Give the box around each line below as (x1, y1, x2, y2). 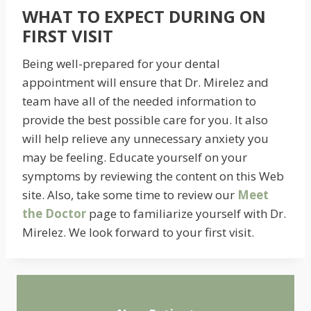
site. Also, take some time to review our (22, 187, 237, 203)
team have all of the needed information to (22, 93, 256, 109)
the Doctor (22, 205, 86, 221)
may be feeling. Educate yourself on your (22, 149, 247, 165)
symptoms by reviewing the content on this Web (22, 168, 284, 184)
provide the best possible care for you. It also (22, 112, 268, 128)
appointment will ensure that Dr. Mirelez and (22, 74, 269, 90)
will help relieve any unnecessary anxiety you (22, 131, 269, 146)
